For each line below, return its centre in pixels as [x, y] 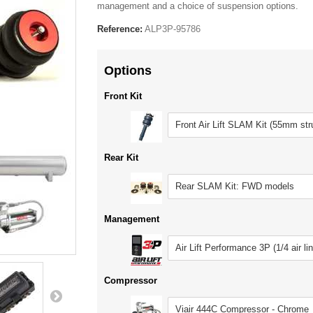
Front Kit [123, 96]
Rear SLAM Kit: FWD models [235, 186]
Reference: [120, 29]
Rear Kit [121, 158]
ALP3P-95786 [173, 29]
